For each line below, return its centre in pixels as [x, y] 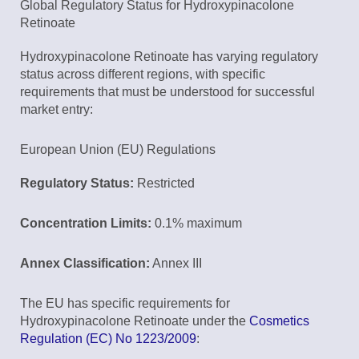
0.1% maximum [197, 224]
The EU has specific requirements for [125, 304]
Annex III [176, 264]
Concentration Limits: [86, 224]
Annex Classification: [85, 264]
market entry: [56, 110]
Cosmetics [279, 321]
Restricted [164, 184]
